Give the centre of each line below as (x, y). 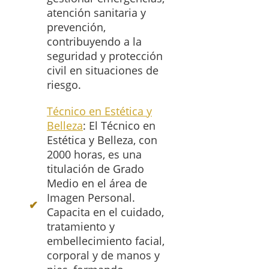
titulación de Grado (95, 169)
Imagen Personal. (91, 198)
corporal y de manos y (103, 255)
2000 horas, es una (94, 155)
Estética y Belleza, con (102, 140)
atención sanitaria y (96, 13)
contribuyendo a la (94, 42)
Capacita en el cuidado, (105, 212)
